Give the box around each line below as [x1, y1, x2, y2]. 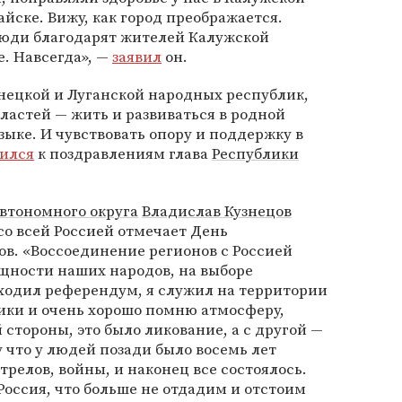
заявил [112, 46, 162, 67]
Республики [212, 143, 299, 164]
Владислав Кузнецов [142, 200, 292, 222]
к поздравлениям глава [34, 143, 212, 164]
